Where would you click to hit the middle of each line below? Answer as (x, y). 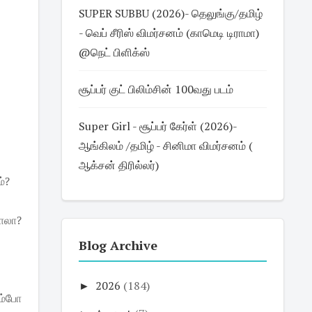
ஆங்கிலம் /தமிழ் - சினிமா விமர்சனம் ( (165, 146)
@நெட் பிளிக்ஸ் (114, 52)
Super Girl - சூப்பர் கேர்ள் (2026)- (157, 126)
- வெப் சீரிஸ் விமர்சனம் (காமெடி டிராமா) (169, 33)
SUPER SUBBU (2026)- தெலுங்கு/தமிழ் (170, 13)
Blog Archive (118, 245)
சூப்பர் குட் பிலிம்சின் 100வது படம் (156, 89)
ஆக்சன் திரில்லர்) (118, 165)
